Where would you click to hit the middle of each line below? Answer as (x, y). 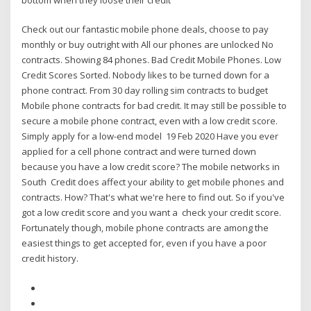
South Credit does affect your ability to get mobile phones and (153, 182)
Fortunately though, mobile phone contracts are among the (145, 228)
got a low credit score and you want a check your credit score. (152, 213)
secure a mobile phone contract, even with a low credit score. (150, 121)
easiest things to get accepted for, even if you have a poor (144, 243)
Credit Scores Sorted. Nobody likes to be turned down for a (146, 75)
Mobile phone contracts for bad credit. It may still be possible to (154, 106)
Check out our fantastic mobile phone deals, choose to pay (145, 30)
